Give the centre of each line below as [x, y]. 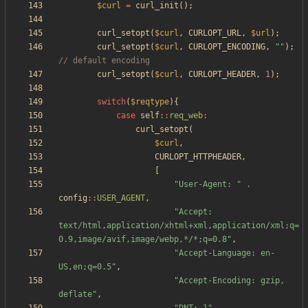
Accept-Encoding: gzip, [232, 281]
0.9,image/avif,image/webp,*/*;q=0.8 [143, 240]
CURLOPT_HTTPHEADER [198, 157]
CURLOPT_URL [215, 33]
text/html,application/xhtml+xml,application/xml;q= [179, 226]
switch [111, 102]
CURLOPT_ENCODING [227, 47]
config [73, 198]
